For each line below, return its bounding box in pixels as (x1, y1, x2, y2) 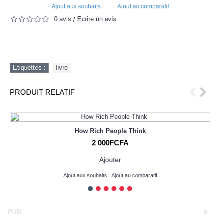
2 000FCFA (91, 138, 129, 147)
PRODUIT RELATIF (10, 87, 75, 96)
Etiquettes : (13, 63, 46, 71)
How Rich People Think (74, 127, 146, 135)
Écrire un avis (77, 15, 116, 23)
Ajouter (99, 155, 121, 164)
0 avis (54, 15, 71, 23)
